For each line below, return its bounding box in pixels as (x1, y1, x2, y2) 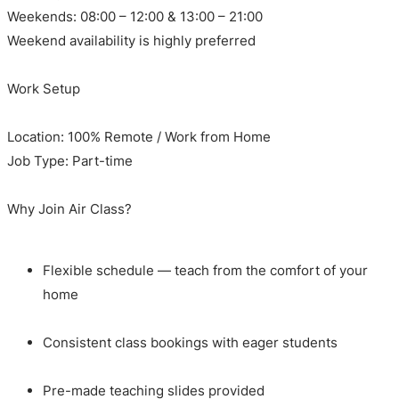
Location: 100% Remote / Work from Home (7, 127, 271, 145)
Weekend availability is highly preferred (7, 31, 256, 49)
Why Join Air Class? (7, 199, 132, 217)
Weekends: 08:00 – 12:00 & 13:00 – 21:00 (7, 7, 263, 25)
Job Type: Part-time (7, 151, 133, 169)
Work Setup (7, 79, 80, 97)
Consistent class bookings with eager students (43, 334, 338, 352)
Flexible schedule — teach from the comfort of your (43, 262, 368, 280)
